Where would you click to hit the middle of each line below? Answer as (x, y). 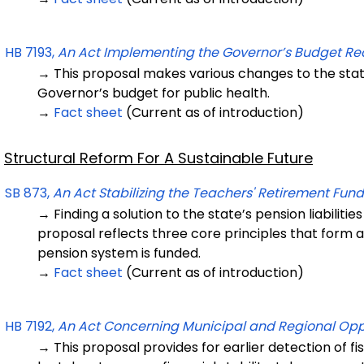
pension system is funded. (119, 253)
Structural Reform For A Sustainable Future (158, 158)
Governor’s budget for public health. (154, 93)
